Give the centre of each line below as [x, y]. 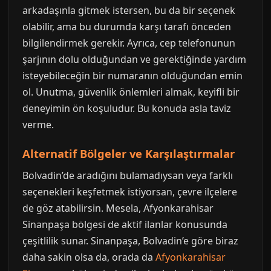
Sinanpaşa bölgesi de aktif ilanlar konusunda [125, 224]
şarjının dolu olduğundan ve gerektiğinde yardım [134, 59]
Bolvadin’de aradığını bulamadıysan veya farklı [128, 175]
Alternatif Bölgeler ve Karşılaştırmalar [129, 153]
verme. [38, 125]
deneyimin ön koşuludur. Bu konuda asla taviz [127, 108]
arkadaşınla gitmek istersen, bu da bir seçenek [129, 10]
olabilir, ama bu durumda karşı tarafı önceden [127, 27]
